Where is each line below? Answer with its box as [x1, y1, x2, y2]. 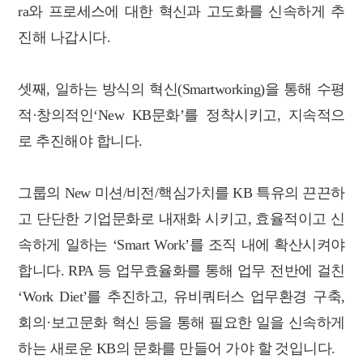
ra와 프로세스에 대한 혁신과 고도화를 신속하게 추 [18, 2, 345, 19]
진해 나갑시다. [18, 28, 111, 45]
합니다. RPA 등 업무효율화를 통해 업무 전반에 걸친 [18, 262, 345, 279]
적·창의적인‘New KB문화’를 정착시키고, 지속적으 [18, 106, 345, 123]
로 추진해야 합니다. [18, 132, 143, 149]
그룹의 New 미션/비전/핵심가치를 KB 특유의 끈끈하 [18, 184, 345, 201]
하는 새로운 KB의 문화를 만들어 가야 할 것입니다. [18, 340, 335, 357]
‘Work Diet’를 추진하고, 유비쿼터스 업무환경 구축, [18, 288, 345, 305]
